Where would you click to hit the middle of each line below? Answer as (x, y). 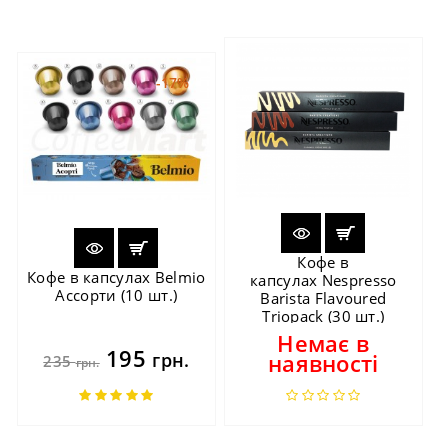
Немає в (323, 342)
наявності (323, 362)
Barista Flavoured (323, 297)
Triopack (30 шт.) (323, 315)
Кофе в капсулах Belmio (116, 276)
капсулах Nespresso (323, 279)
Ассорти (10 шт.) (116, 294)
